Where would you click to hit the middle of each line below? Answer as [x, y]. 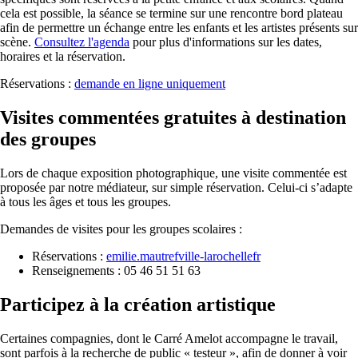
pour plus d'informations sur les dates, [226, 42]
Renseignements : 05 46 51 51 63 [116, 270]
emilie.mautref [142, 256]
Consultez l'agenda [82, 42]
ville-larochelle [215, 256]
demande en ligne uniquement [150, 83]
